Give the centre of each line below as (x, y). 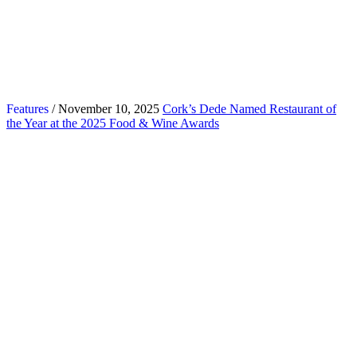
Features (27, 108)
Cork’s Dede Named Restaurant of (249, 108)
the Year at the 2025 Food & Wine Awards (113, 123)
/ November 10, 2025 (104, 108)
